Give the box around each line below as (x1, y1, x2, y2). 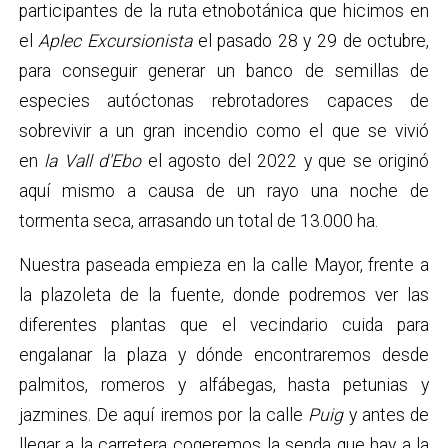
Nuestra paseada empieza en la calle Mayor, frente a (18, 254, 430, 275)
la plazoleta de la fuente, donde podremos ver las (18, 284, 430, 305)
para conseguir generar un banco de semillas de (18, 61, 430, 82)
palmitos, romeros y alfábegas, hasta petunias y (18, 374, 430, 395)
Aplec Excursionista (38, 31, 192, 52)
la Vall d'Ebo (44, 151, 142, 172)
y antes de (343, 404, 430, 425)
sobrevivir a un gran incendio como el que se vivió (18, 121, 430, 142)
